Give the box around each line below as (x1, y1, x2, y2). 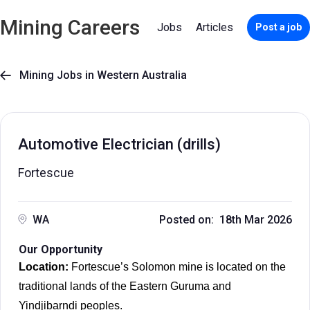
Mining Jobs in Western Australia (11, 69, 187, 82)
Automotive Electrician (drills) (18, 136, 221, 153)
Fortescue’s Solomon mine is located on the (69, 261, 286, 273)
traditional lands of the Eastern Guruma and (19, 280, 231, 292)
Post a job (255, 21, 302, 33)
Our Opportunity (19, 243, 102, 256)
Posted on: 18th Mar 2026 (159, 213, 292, 226)
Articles (196, 20, 233, 34)
